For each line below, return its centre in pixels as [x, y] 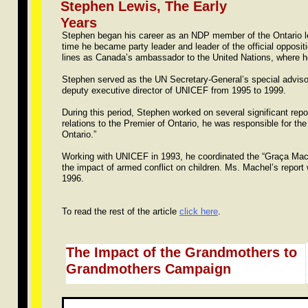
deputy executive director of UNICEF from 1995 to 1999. [174, 90]
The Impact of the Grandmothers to [181, 252]
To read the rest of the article [121, 211]
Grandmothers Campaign [148, 269]
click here [199, 211]
